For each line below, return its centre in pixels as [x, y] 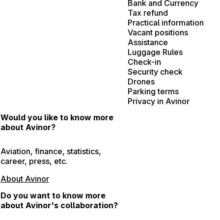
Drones [141, 81]
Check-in [144, 62]
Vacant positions [158, 32]
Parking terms [153, 91]
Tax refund [148, 13]
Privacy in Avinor [159, 101]
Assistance [148, 42]
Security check [155, 71]
